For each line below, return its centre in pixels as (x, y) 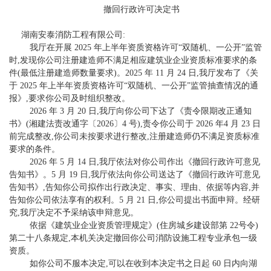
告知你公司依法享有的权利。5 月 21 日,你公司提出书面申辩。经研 (135, 200)
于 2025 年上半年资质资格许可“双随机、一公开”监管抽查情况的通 (134, 86)
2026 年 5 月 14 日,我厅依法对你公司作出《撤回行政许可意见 (141, 162)
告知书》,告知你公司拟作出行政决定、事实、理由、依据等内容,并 (134, 188)
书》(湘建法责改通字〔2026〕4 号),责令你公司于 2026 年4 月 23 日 (135, 124)
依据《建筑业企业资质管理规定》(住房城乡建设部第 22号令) (140, 226)
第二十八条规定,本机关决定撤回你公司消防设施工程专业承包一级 (133, 238)
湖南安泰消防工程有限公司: (73, 35)
